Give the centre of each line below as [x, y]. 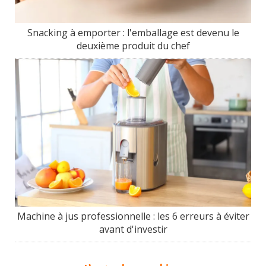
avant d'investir [133, 229]
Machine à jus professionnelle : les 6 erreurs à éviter [133, 216]
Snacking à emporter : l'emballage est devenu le [133, 33]
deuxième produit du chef [133, 46]
